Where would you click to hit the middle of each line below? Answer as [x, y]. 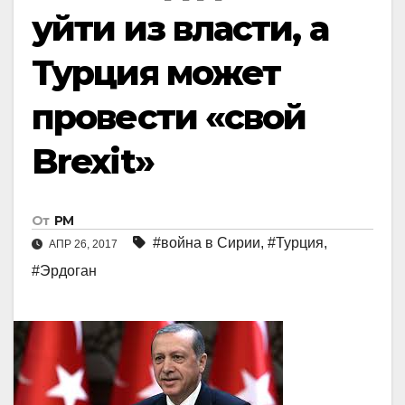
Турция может [156, 73]
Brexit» [93, 161]
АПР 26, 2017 [83, 245]
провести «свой [169, 117]
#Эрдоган [64, 271]
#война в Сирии [207, 243]
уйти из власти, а [180, 28]
